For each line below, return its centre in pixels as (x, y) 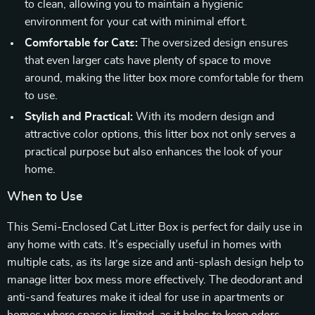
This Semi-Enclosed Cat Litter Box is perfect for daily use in (155, 227)
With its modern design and (204, 117)
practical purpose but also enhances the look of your (154, 152)
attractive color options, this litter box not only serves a (160, 134)
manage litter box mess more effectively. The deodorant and (155, 280)
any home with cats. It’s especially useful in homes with (144, 245)
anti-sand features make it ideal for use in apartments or (146, 297)
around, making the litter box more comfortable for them (164, 78)
